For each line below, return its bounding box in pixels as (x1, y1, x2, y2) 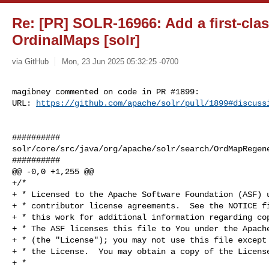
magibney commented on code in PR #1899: (12, 86, 199, 97)
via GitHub (12, 56, 49, 66)
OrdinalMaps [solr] (12, 32, 140, 48)
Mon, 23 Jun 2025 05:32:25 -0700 (61, 56, 178, 66)
